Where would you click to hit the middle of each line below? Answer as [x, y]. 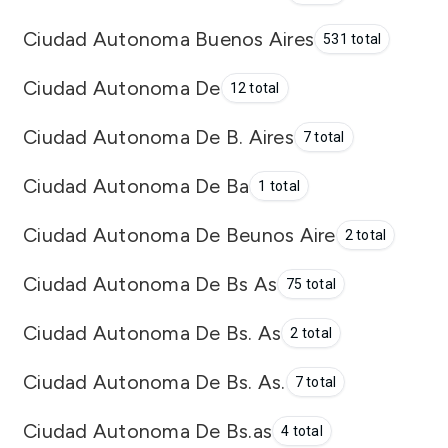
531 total [352, 39]
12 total [254, 88]
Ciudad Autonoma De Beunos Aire [179, 234]
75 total [311, 284]
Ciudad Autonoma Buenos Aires [168, 38]
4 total [302, 431]
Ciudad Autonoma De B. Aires [158, 136]
